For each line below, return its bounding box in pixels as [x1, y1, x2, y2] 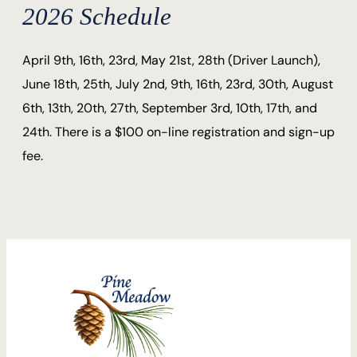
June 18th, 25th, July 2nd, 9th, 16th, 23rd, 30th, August [22, 76, 333, 93]
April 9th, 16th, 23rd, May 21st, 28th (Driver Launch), [22, 52, 320, 69]
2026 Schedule [22, 2, 171, 30]
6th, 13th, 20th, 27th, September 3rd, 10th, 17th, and [22, 100, 317, 117]
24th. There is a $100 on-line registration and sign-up [22, 124, 335, 141]
